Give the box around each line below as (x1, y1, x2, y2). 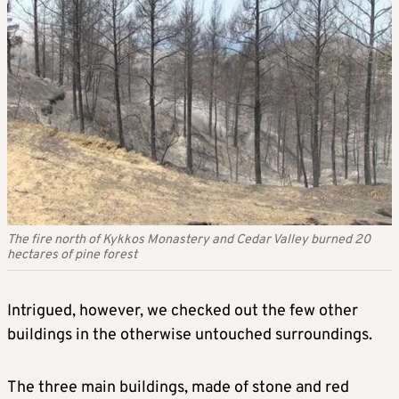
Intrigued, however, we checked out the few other (7, 300, 358, 322)
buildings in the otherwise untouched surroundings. (7, 324, 372, 346)
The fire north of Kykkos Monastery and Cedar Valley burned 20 (7, 231, 370, 248)
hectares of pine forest (7, 246, 137, 264)
